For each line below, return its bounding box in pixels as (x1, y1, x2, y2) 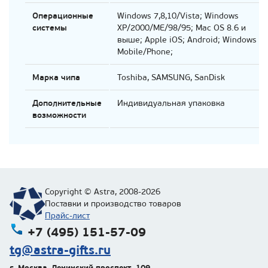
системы (32, 22, 67, 33)
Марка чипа (32, 72, 80, 83)
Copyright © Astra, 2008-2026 (45, 186, 160, 197)
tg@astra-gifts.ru (10, 242, 111, 258)
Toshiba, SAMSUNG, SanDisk (117, 72, 225, 83)
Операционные (32, 10, 93, 21)
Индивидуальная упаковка (117, 98, 225, 108)
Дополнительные (32, 98, 102, 108)
